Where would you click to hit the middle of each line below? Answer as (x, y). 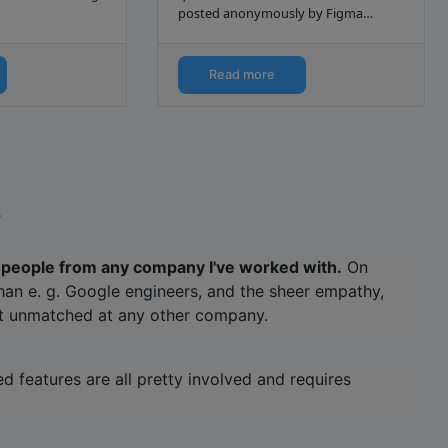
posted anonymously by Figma (270, 13)
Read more (241, 75)
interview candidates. (240, 32)
